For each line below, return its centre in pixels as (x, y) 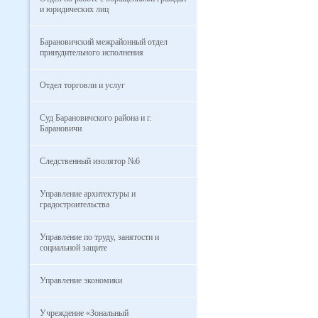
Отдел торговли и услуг (82, 85)
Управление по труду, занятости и (99, 237)
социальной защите (73, 248)
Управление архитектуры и (88, 194)
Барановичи (61, 128)
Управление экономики (81, 280)
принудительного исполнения (92, 53)
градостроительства (75, 204)
